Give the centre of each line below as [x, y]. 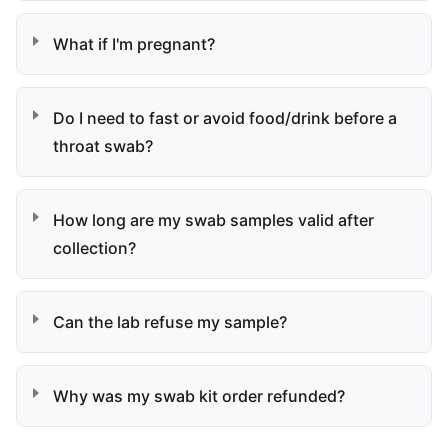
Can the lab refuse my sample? [170, 322]
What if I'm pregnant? [134, 44]
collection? [94, 248]
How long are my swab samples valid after [213, 220]
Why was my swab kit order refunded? [199, 396]
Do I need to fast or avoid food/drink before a [225, 118]
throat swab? [103, 146]
